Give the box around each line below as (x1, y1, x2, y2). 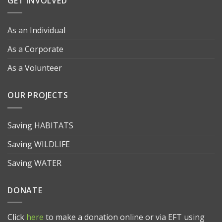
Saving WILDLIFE (7, 138, 70, 150)
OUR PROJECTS (7, 90, 68, 101)
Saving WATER (7, 157, 61, 168)
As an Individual (7, 25, 65, 36)
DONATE (7, 184, 43, 196)
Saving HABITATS (7, 119, 73, 131)
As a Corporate (7, 44, 63, 55)
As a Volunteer (7, 62, 62, 74)
